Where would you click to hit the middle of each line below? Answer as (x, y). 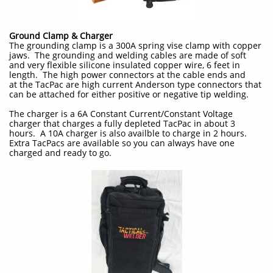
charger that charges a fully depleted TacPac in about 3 (122, 123)
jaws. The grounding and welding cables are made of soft (128, 55)
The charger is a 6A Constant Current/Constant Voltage (121, 114)
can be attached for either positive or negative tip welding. (129, 94)
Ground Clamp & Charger (61, 36)
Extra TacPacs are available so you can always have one (122, 143)
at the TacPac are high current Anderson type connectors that (135, 84)
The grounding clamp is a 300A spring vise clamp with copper (135, 45)
